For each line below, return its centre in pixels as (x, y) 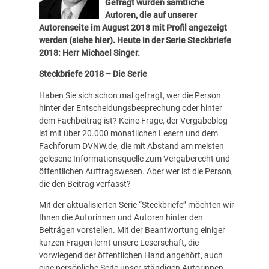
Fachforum (60, 146)
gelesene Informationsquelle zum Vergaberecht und (134, 158)
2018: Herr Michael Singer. (89, 53)
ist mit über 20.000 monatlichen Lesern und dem (128, 133)
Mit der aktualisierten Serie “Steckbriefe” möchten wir (136, 204)
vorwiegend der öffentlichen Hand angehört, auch (131, 255)
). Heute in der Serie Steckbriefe (170, 41)
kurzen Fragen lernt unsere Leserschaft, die (119, 242)
